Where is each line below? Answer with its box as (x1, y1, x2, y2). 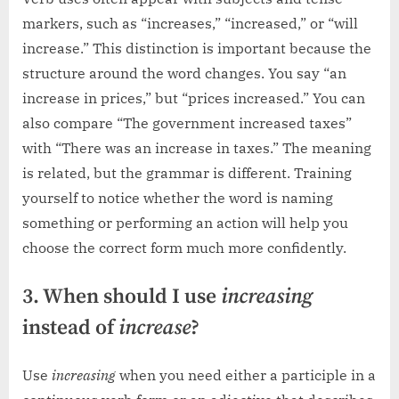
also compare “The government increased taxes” (22, 114, 352, 133)
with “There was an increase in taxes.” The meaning (22, 139, 371, 158)
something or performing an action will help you (22, 214, 348, 232)
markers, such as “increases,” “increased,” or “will (22, 14, 358, 33)
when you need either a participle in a (116, 365, 376, 384)
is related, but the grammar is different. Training (22, 164, 352, 183)
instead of (22, 315, 118, 342)
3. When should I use (22, 284, 221, 311)
